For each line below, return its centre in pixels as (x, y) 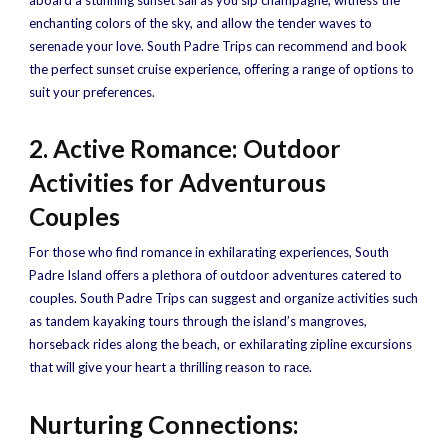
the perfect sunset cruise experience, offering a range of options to (221, 69)
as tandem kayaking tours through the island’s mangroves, (198, 321)
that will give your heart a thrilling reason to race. (170, 367)
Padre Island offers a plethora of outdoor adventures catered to (215, 275)
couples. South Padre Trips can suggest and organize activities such (223, 298)
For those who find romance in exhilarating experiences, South (209, 252)
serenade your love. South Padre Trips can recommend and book (218, 46)
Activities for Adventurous (177, 182)
